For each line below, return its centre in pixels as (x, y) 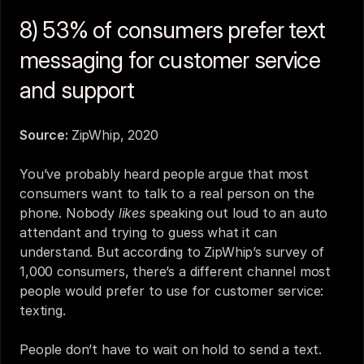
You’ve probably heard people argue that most (164, 174)
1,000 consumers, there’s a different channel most (175, 271)
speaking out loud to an (222, 213)
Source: (45, 135)
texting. (43, 310)
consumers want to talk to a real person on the (167, 193)
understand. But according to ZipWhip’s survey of (172, 252)
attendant (50, 232)
